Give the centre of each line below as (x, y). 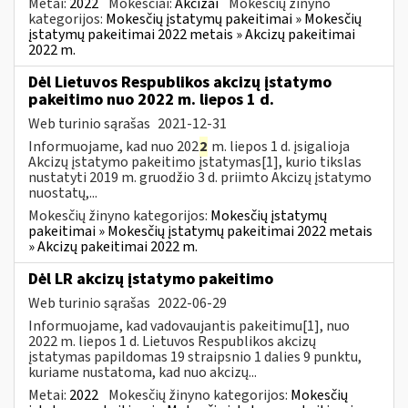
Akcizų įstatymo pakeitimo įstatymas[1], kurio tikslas (195, 162)
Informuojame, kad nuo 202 (113, 146)
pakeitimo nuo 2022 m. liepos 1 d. (151, 99)
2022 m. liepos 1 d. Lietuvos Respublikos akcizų (172, 341)
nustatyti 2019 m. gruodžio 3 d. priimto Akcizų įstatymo (200, 177)
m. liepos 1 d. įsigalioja (279, 146)
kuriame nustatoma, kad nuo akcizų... (143, 372)
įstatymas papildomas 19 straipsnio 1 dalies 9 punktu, (195, 357)
